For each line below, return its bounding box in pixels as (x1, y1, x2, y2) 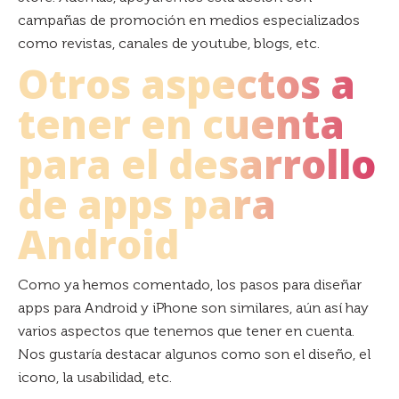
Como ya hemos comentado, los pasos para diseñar (18, 276, 362, 293)
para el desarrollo (18, 137, 376, 191)
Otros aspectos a (18, 57, 355, 110)
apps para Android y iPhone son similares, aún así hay (18, 299, 369, 316)
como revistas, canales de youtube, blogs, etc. (18, 35, 320, 52)
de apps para (18, 177, 276, 231)
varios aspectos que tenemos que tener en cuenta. (18, 322, 354, 339)
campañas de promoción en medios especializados (18, 12, 360, 28)
